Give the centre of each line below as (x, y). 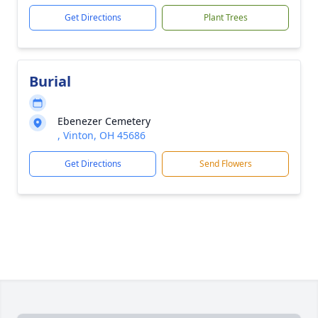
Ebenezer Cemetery (104, 121)
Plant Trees (225, 17)
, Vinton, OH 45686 (102, 135)
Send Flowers (225, 164)
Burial (50, 81)
